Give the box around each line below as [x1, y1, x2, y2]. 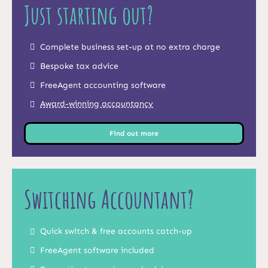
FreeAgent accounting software [40, 80, 166, 90]
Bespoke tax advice [40, 60, 119, 71]
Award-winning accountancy [40, 99, 154, 109]
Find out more [109, 129, 159, 138]
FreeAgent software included [40, 245, 155, 255]
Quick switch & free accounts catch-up [40, 226, 193, 237]
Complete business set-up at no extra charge [40, 41, 221, 52]
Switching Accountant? [23, 183, 194, 215]
